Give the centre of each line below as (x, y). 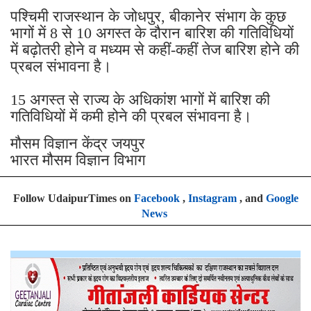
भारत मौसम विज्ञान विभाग (78, 160)
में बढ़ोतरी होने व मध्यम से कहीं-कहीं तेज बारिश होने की (155, 50)
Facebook (157, 199)
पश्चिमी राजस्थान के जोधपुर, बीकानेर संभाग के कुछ (148, 17)
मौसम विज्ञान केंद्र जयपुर (80, 144)
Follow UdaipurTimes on (73, 199)
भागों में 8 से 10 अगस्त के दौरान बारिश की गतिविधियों (152, 33)
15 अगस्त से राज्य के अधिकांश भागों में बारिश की (140, 100)
